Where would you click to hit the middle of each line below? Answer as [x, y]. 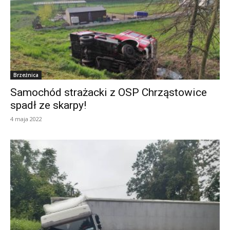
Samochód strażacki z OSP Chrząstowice [109, 93]
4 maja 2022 [26, 119]
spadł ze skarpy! [48, 106]
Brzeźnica [26, 75]
